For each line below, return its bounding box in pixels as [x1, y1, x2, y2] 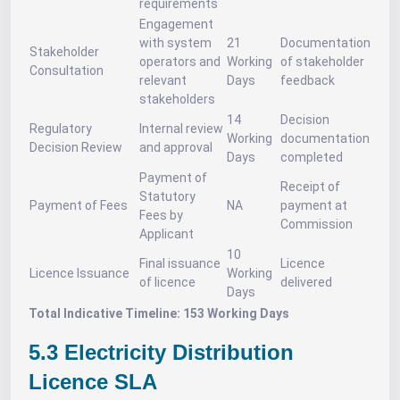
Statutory [139, 189, 196, 204]
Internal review [139, 121, 223, 136]
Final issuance [139, 256, 221, 271]
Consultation [29, 63, 104, 78]
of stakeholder [280, 54, 364, 69]
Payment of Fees [29, 198, 128, 212]
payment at [280, 198, 347, 212]
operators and [139, 54, 221, 69]
